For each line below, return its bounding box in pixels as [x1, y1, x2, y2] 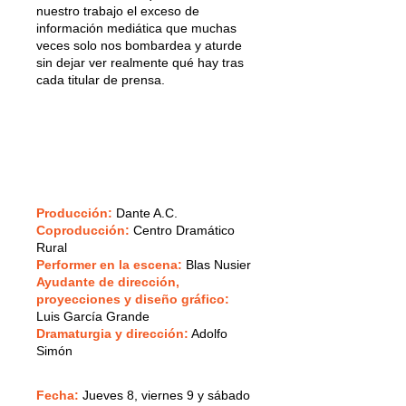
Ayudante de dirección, [36, 274, 179, 289]
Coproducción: [36, 222, 130, 237]
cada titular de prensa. [36, 72, 165, 87]
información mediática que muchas [36, 20, 237, 35]
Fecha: [36, 387, 79, 402]
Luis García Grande [36, 308, 150, 324]
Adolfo [188, 325, 227, 341]
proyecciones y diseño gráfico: [36, 291, 229, 306]
